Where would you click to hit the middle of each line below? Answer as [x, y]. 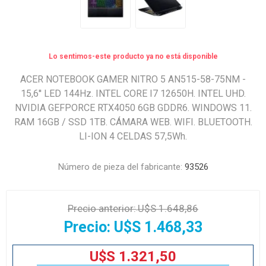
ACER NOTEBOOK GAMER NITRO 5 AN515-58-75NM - [133, 79]
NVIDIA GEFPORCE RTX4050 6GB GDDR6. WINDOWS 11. [133, 108]
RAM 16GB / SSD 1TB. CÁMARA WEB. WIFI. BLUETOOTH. [133, 122]
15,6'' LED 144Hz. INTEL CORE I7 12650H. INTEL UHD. [133, 94]
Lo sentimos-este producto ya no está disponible [133, 56]
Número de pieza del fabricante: [120, 167]
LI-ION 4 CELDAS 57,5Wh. [133, 136]
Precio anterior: [102, 208]
